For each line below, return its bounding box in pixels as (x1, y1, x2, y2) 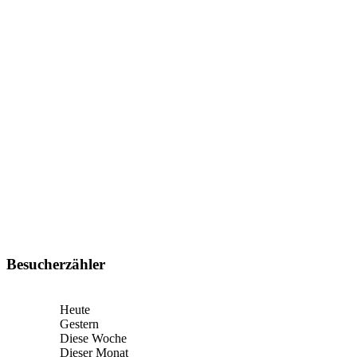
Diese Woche (59, 331, 127, 346)
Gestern (59, 317, 99, 331)
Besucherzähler (6, 256, 105, 273)
